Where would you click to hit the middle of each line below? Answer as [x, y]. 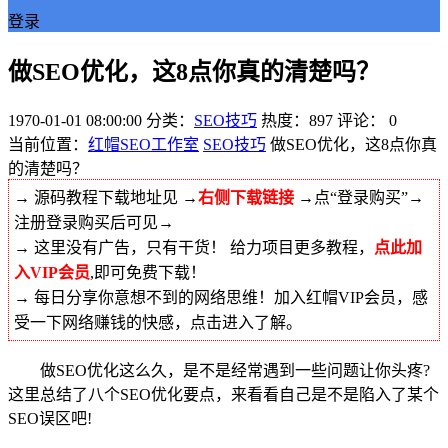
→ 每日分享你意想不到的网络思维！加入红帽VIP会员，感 [221, 297]
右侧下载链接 [246, 197]
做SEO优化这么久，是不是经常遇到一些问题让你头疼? [219, 370]
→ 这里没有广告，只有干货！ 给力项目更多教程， [194, 247]
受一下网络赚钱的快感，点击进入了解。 [158, 322]
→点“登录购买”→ [359, 197]
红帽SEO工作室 [143, 144]
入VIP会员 [52, 272]
